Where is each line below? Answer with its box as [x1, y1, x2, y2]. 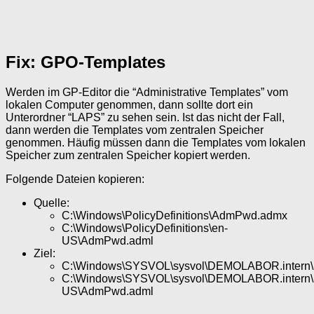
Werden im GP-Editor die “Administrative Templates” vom [6, 86, 288, 99]
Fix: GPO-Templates [6, 53, 165, 72]
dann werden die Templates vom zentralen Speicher [6, 124, 264, 137]
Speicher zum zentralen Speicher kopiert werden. [6, 149, 250, 162]
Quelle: [34, 197, 69, 210]
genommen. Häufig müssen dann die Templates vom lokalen [6, 137, 306, 149]
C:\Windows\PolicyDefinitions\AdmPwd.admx [62, 210, 287, 222]
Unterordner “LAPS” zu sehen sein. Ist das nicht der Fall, [6, 111, 285, 124]
